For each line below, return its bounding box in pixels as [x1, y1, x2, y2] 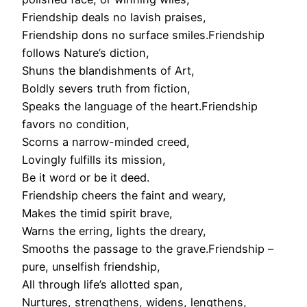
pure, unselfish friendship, [22, 259, 160, 273]
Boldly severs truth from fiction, [22, 81, 191, 95]
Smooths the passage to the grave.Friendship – [22, 241, 273, 256]
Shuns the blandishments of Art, [22, 63, 195, 77]
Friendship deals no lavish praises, [22, 10, 206, 24]
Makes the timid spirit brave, [22, 206, 173, 220]
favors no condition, [22, 116, 130, 131]
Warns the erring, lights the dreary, [22, 223, 206, 238]
